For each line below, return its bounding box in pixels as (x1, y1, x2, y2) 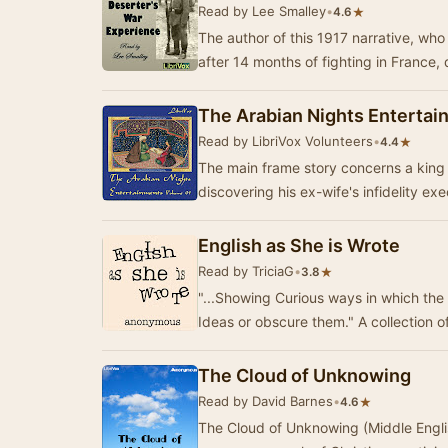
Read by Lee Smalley (198, 3, 326, 19)
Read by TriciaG (198, 263, 294, 279)
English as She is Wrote (198, 235, 400, 256)
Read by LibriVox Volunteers (198, 133, 373, 149)
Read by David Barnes (198, 393, 333, 409)
